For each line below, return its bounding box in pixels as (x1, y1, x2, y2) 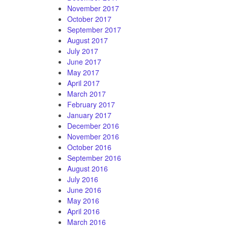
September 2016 (67, 152, 121, 163)
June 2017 (67, 56, 101, 67)
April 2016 (67, 206, 100, 216)
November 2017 (67, 3, 119, 13)
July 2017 (67, 45, 98, 56)
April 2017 (67, 77, 100, 88)
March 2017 (67, 88, 106, 99)
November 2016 (67, 131, 119, 141)
